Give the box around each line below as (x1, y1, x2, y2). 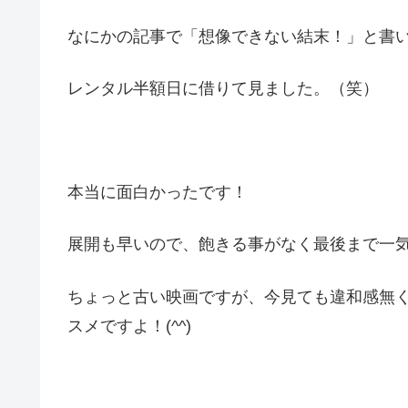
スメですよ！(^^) (67, 316, 191, 335)
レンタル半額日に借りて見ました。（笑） (67, 78, 379, 97)
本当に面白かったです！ (67, 183, 248, 202)
